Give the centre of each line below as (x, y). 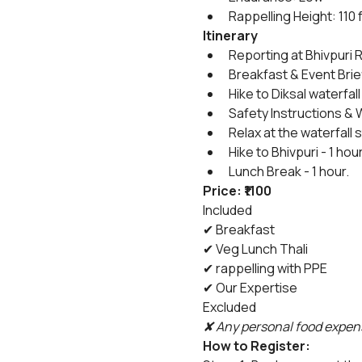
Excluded (229, 307)
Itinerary (230, 36)
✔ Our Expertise (250, 288)
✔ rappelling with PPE (265, 268)
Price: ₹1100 (237, 191)
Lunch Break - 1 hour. (288, 171)
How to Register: (256, 346)
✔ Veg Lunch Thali (255, 249)
